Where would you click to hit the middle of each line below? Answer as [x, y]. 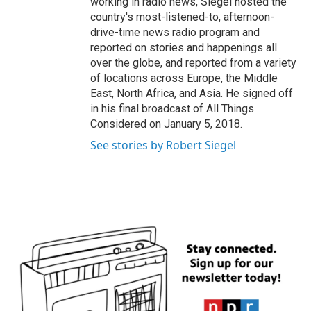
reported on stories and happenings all [184, 48]
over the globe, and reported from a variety [193, 63]
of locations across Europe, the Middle [184, 78]
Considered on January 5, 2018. [166, 124]
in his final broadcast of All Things [172, 109]
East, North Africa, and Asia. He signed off [192, 93]
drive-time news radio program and [175, 32]
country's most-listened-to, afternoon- [182, 17]
